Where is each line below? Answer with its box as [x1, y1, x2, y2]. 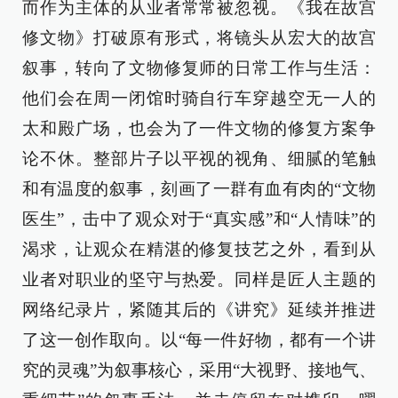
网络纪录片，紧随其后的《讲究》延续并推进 [22, 300, 376, 319]
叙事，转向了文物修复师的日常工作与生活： [22, 59, 376, 77]
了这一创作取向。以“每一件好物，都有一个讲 [22, 330, 376, 349]
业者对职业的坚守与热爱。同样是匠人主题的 [22, 270, 376, 289]
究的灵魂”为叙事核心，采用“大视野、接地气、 [22, 361, 376, 379]
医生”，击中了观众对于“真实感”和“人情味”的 [22, 210, 376, 228]
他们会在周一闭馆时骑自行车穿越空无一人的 [22, 89, 376, 107]
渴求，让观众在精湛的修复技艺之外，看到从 [22, 240, 376, 259]
